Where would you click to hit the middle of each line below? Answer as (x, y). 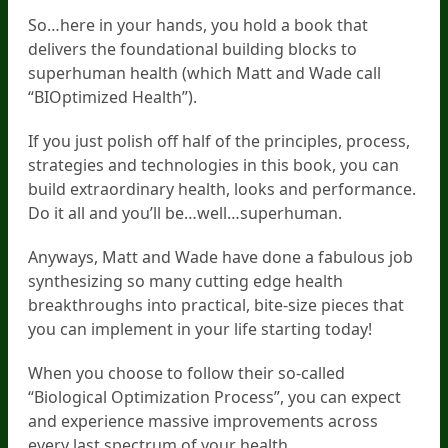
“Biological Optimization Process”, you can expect (214, 396)
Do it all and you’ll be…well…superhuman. (185, 212)
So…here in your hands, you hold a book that (198, 24)
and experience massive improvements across (203, 420)
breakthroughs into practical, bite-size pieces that (216, 304)
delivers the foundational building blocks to (192, 48)
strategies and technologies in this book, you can (213, 164)
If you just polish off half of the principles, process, (219, 140)
